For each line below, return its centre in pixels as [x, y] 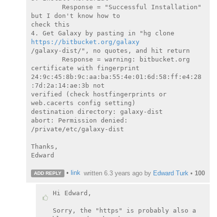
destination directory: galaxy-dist [97, 111]
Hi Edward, [72, 193]
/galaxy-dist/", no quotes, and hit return [110, 50]
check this [50, 24]
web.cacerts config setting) [83, 103]
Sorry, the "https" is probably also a [124, 211]
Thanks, [45, 146]
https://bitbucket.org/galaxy [85, 42]
